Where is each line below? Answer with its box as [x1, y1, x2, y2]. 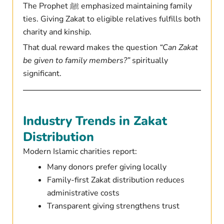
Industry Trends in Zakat [22, 112, 167, 130]
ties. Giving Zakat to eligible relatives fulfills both [22, 13, 200, 25]
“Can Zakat [159, 42, 198, 53]
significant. [22, 68, 61, 79]
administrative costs [46, 187, 119, 199]
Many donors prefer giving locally [46, 161, 166, 173]
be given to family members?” [22, 55, 130, 66]
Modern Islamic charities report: [22, 146, 137, 157]
